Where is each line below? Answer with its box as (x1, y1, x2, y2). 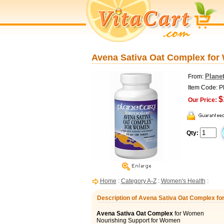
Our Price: (187, 96, 217, 103)
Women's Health (160, 177, 205, 184)
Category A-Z (120, 177, 156, 184)
